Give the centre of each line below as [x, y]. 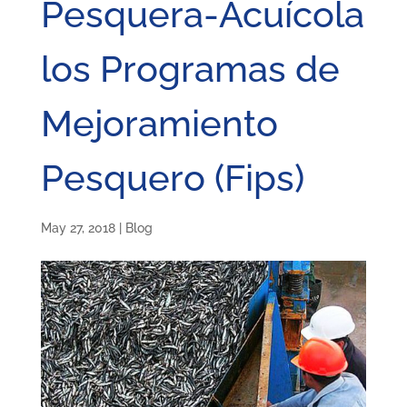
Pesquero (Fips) [172, 178]
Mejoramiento [159, 123]
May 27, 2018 [78, 228]
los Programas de [190, 69]
